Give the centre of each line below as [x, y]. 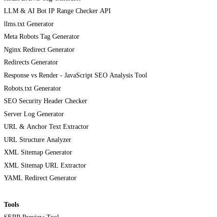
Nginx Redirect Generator [39, 49]
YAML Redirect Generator [40, 178]
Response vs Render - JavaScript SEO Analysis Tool [76, 75]
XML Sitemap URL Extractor [45, 165]
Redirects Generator [31, 62]
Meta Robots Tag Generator [42, 37]
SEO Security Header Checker [46, 101]
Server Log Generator [34, 114]
